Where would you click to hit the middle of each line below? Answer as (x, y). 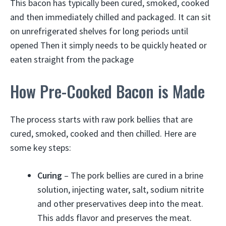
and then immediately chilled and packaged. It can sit (110, 17)
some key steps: (41, 147)
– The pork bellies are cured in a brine (133, 175)
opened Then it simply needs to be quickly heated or (108, 45)
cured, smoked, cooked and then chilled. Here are (103, 133)
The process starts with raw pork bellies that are (101, 119)
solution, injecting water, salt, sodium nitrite (121, 189)
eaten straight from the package (72, 59)
